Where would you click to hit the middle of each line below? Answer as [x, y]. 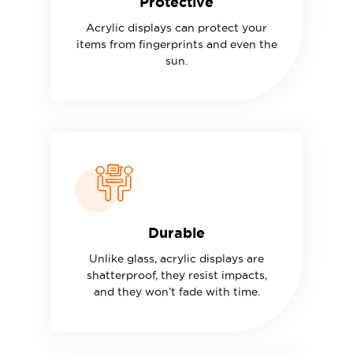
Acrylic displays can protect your [176, 27]
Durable [176, 232]
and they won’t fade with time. [176, 291]
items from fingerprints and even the [176, 44]
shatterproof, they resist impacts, [176, 275]
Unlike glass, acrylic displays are [176, 258]
